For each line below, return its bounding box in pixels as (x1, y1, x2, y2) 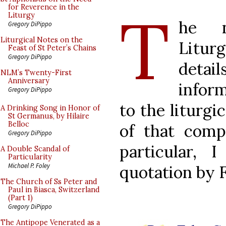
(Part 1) (8, 193, 33, 202)
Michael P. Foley (8, 161, 50, 169)
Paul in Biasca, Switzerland (8, 185, 100, 194)
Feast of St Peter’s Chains (8, 43, 96, 52)
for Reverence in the (8, 3, 79, 12)
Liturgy (8, 11, 35, 20)
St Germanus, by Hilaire (8, 111, 89, 121)
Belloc (8, 120, 29, 129)
